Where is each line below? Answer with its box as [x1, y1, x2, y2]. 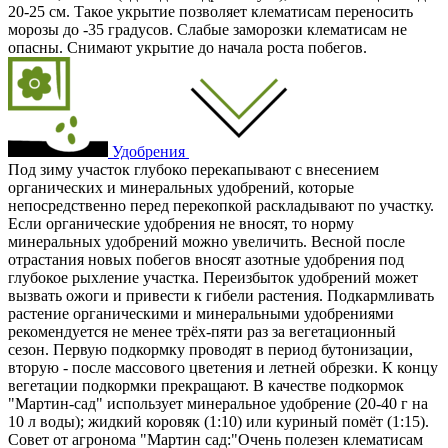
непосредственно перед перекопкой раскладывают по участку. [8, 196, 434, 214]
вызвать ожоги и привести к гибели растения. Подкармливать [8, 286, 434, 304]
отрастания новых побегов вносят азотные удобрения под [8, 250, 404, 268]
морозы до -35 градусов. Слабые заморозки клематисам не [8, 20, 407, 38]
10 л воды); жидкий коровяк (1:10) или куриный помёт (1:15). [8, 412, 429, 430]
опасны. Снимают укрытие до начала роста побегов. [8, 38, 367, 56]
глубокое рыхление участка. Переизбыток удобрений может [8, 268, 418, 286]
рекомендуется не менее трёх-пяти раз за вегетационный [8, 322, 396, 340]
